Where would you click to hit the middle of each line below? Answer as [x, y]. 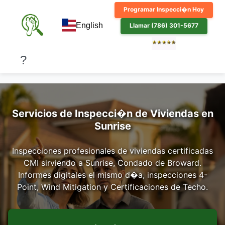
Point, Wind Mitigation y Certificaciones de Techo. [113, 187]
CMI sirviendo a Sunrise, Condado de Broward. [113, 163]
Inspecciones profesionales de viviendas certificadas [113, 151]
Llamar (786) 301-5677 [164, 26]
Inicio [18, 49]
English [89, 25]
